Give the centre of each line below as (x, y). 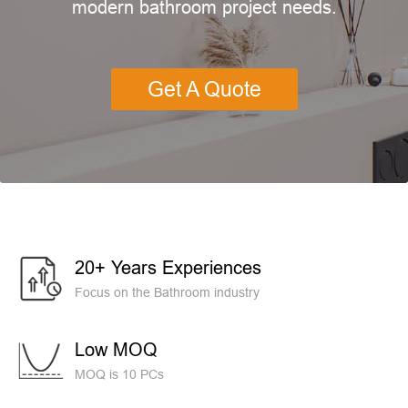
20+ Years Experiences (168, 267)
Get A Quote (204, 89)
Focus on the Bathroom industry (167, 292)
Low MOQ (116, 349)
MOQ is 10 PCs (119, 374)
